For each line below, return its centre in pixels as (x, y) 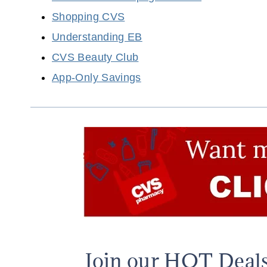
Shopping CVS (89, 17)
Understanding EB (97, 37)
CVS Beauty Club (95, 58)
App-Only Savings (97, 78)
